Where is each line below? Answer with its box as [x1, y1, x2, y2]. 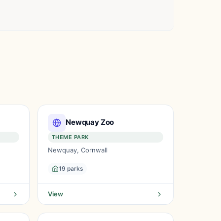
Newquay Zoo [66, 117, 114, 127]
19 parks [59, 165, 83, 172]
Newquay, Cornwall [48, 146, 108, 154]
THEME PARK [52, 134, 89, 141]
